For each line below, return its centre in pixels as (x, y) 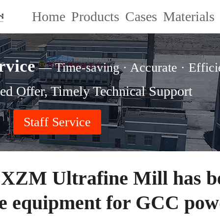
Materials (189, 16)
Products (95, 16)
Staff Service (57, 122)
